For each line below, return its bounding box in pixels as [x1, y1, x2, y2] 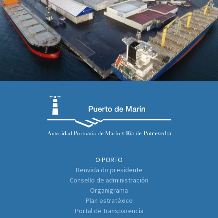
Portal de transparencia [74, 206, 144, 216]
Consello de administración [70, 176, 148, 185]
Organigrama [90, 186, 128, 195]
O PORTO [95, 155, 123, 164]
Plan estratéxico [85, 196, 133, 205]
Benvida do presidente [75, 165, 143, 175]
